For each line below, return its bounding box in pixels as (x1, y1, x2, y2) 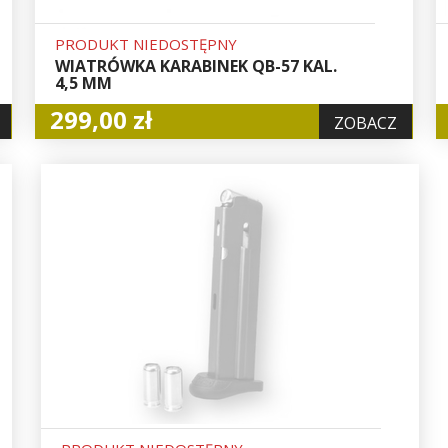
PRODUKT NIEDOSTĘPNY (55, 33, 238, 54)
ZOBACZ (334, 111, 398, 134)
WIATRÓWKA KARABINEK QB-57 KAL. (55, 54, 338, 77)
